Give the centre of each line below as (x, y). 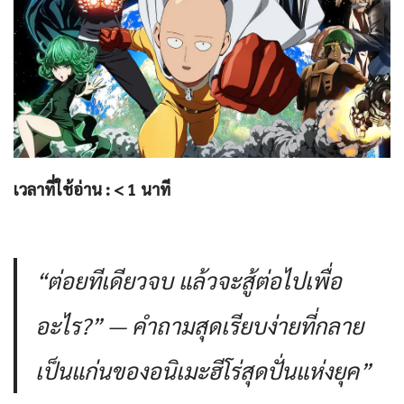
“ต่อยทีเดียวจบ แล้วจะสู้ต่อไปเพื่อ (188, 280)
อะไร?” (69, 326)
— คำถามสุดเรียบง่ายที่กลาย (233, 326)
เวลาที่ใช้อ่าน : (64, 189)
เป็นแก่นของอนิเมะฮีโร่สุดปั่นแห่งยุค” (203, 371)
